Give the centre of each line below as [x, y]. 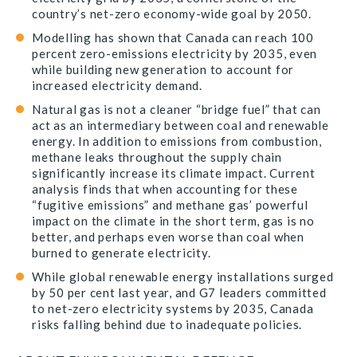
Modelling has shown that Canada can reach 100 [173, 37]
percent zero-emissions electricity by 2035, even [175, 53]
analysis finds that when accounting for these [165, 189]
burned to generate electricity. [122, 253]
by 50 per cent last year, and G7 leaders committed [179, 292]
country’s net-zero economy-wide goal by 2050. [172, 14]
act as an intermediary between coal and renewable [180, 125]
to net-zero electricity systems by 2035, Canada [173, 308]
